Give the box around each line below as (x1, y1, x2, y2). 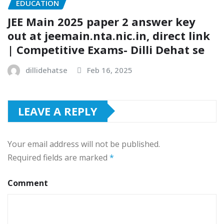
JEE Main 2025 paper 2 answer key (7, 13, 195, 29)
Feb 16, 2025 (87, 64, 132, 75)
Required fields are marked (7, 151, 109, 163)
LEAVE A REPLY (18, 103, 97, 118)
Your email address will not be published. (7, 138, 160, 149)
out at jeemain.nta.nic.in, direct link (7, 27, 210, 43)
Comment (7, 177, 48, 188)
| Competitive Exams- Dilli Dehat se (7, 41, 204, 57)
